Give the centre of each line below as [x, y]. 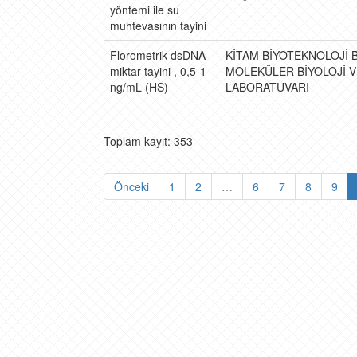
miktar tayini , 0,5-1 [158, 71]
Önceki [131, 186]
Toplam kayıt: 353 [148, 141]
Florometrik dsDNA [158, 55]
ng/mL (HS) [139, 87]
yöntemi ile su [145, 10]
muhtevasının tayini [158, 25]
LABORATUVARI [267, 87]
